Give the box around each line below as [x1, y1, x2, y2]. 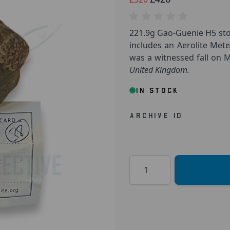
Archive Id [129, 111, 182, 120]
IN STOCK [136, 86, 179, 94]
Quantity [129, 155, 163, 166]
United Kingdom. [129, 64, 189, 75]
